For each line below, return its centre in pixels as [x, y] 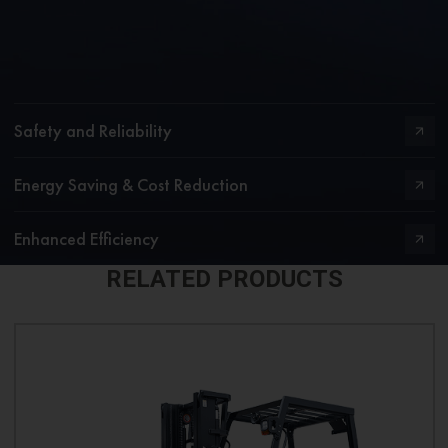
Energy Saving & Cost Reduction [130, 185]
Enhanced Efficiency [86, 239]
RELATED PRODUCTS [224, 279]
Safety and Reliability [92, 131]
